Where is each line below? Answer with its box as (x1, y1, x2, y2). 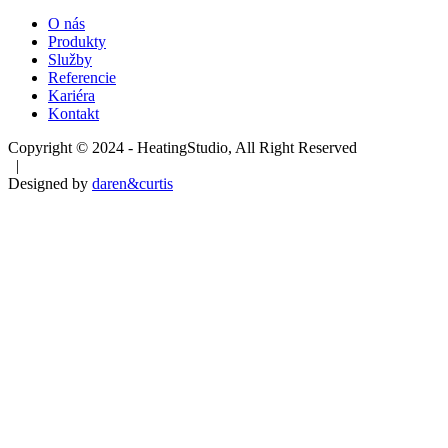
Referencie (48, 68, 116, 86)
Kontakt (48, 104, 99, 122)
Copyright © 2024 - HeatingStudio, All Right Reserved (8, 138, 357, 156)
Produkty (48, 32, 106, 50)
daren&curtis (92, 174, 173, 192)
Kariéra (48, 86, 95, 104)
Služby (48, 50, 92, 68)
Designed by (8, 174, 92, 192)
